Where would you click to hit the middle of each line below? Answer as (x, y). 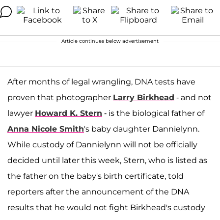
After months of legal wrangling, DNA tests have (101, 82)
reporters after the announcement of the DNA (98, 192)
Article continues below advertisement (110, 41)
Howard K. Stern (69, 113)
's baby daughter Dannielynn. (142, 129)
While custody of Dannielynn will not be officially (102, 145)
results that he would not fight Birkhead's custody (106, 207)
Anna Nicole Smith (46, 129)
